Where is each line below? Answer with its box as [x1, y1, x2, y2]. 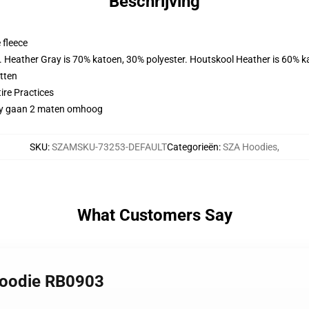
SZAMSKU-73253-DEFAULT [52, 141, 167, 152]
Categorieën [167, 141, 219, 152]
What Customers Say [77, 206, 232, 225]
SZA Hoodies [223, 141, 277, 152]
